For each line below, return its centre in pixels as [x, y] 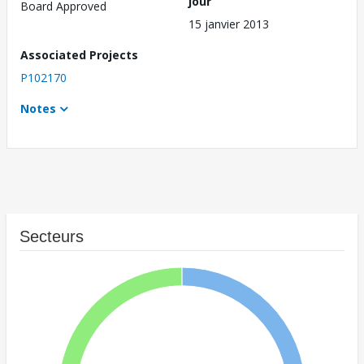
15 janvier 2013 [229, 24]
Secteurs [52, 237]
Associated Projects [79, 55]
